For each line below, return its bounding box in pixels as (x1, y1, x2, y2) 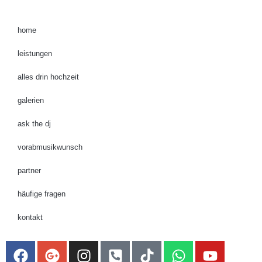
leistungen (18, 49, 52, 58)
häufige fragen (18, 189, 65, 199)
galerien (18, 96, 44, 105)
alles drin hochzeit (18, 73, 79, 82)
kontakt (18, 213, 43, 222)
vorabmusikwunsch (18, 143, 82, 152)
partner (18, 166, 41, 175)
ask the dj (18, 119, 51, 129)
